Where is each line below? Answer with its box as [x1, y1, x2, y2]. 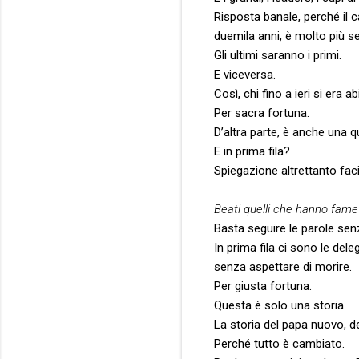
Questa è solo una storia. [214, 297, 346, 313]
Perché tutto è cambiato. [214, 336, 345, 351]
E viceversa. [214, 67, 276, 82]
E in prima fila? [214, 143, 290, 159]
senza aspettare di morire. [214, 259, 352, 274]
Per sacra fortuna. [214, 105, 309, 120]
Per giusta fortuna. [214, 278, 312, 293]
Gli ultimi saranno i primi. [214, 47, 341, 63]
